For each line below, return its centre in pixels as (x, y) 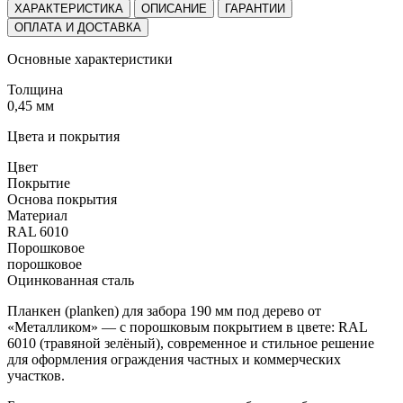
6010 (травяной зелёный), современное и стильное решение (191, 343)
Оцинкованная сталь (71, 280)
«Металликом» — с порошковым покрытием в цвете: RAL (187, 327)
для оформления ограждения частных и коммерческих (174, 359)
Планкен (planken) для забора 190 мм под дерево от (164, 310)
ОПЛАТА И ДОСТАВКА (78, 27)
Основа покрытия (62, 199)
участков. (36, 375)
